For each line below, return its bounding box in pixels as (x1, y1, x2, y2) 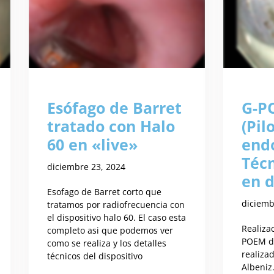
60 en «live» (46, 134, 138, 155)
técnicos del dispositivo (46, 250, 143, 262)
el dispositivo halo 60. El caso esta (46, 212, 186, 224)
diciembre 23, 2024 (46, 161, 125, 173)
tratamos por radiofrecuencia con (46, 199, 185, 211)
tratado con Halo (46, 116, 175, 137)
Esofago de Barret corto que (46, 186, 161, 198)
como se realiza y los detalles (46, 237, 166, 250)
